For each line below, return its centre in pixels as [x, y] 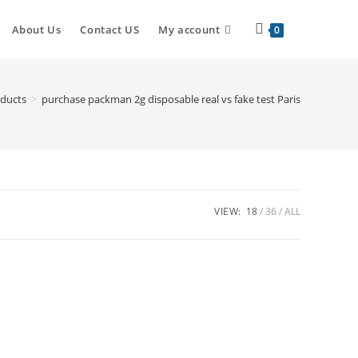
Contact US [110, 30]
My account [189, 30]
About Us [36, 30]
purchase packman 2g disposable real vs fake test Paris [171, 99]
